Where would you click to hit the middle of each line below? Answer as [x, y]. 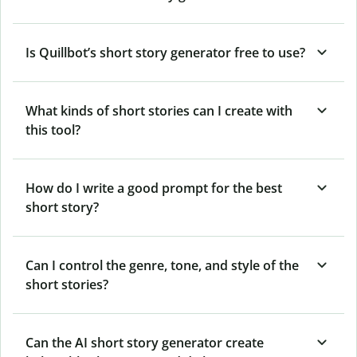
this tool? [53, 129]
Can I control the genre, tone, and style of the [162, 265]
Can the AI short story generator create [145, 342]
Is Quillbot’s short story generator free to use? [165, 52]
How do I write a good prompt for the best [154, 188]
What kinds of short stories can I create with [159, 110]
